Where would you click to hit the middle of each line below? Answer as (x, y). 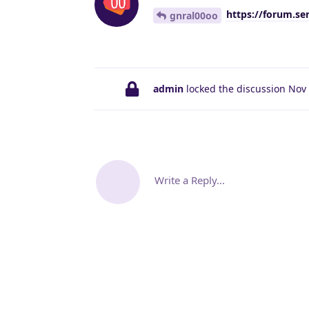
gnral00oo (194, 16)
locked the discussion (236, 89)
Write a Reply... (190, 180)
